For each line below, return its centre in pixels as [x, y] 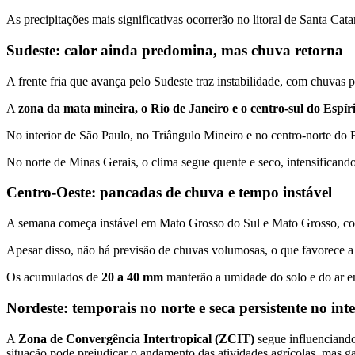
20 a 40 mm [132, 277]
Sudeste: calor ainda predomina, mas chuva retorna [175, 51]
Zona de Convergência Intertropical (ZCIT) [136, 338]
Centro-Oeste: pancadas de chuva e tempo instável [169, 193]
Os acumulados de [54, 277]
